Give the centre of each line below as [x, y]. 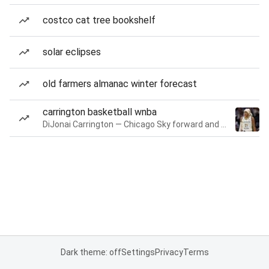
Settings [138, 252]
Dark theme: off [91, 252]
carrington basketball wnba [100, 112]
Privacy [169, 252]
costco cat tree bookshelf [99, 20]
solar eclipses [72, 52]
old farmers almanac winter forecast [120, 84]
